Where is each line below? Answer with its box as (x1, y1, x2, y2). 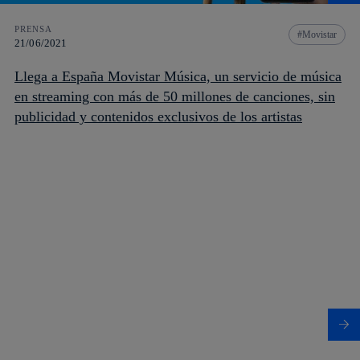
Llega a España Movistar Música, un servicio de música (14, 67, 342, 84)
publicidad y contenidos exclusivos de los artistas (14, 108, 302, 125)
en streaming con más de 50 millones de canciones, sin (14, 88, 335, 104)
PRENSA (14, 23, 52, 34)
